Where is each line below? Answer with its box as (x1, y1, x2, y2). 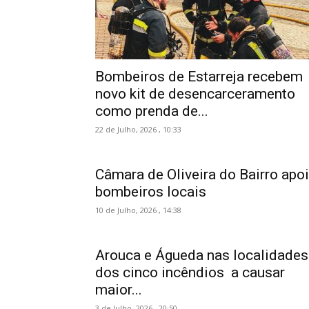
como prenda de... (95, 103, 208, 119)
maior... (95, 281, 142, 298)
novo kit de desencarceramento (95, 86, 295, 102)
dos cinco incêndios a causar (95, 264, 285, 281)
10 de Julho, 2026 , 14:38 (95, 205, 181, 215)
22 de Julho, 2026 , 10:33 (95, 124, 181, 134)
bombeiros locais (95, 183, 206, 200)
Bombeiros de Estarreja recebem (95, 68, 303, 85)
